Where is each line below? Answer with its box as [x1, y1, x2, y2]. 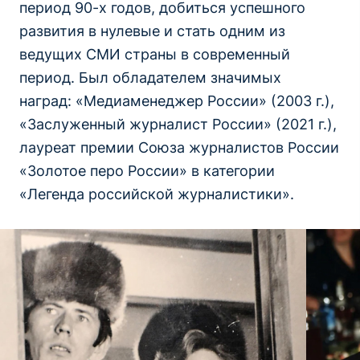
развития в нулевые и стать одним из [18, 22, 285, 40]
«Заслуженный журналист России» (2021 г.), [18, 116, 337, 133]
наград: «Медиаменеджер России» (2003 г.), [18, 92, 334, 110]
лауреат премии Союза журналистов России [18, 139, 339, 157]
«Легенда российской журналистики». [18, 186, 294, 203]
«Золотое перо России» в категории [18, 162, 275, 180]
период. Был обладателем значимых [18, 69, 281, 87]
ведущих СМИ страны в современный [18, 46, 290, 63]
